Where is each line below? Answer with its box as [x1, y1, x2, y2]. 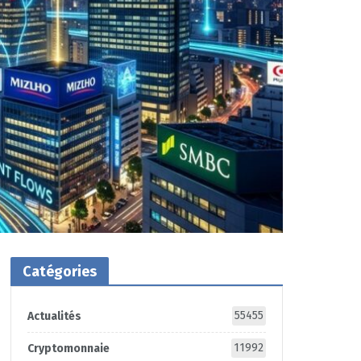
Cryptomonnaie [27, 342, 110, 355]
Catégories [22, 263, 97, 280]
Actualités [27, 309, 81, 323]
